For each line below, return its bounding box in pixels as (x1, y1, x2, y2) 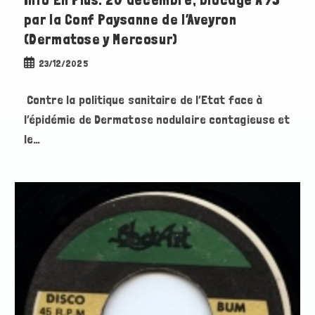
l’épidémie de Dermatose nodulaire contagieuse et (23, 112, 290, 127)
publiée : (22, 72, 56, 84)
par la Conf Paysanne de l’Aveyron (23, 11, 237, 29)
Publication (22, 57, 70, 69)
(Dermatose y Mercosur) (23, 31, 178, 49)
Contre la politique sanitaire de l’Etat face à (23, 92, 263, 108)
